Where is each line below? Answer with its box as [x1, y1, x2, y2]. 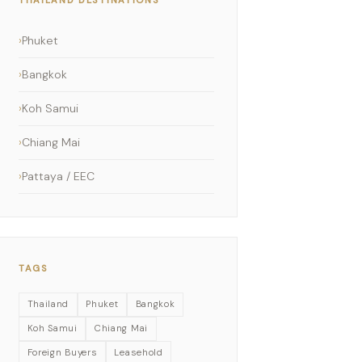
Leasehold [114, 346, 163, 359]
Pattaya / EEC [22, 168, 95, 183]
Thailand [27, 297, 69, 310]
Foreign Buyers [27, 346, 98, 359]
